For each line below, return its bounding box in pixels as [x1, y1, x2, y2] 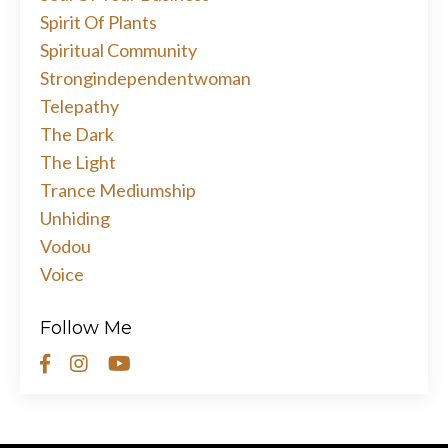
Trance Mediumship [40, 179, 196, 202]
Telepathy [40, 95, 119, 118]
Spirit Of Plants [40, 11, 157, 34]
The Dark [40, 123, 114, 146]
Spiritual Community [40, 39, 197, 62]
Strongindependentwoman [40, 67, 251, 90]
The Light [40, 151, 116, 174]
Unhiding [40, 207, 110, 230]
